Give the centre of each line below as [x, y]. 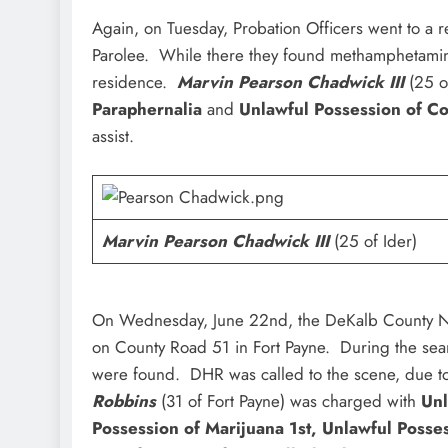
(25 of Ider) [375, 241]
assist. [113, 135]
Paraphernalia [149, 108]
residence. [134, 81]
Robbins [124, 400]
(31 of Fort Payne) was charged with [291, 400]
